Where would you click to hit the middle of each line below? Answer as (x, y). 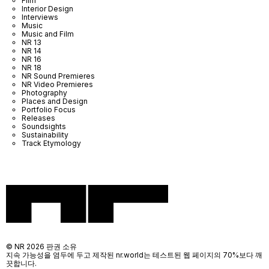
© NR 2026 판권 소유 (41, 247)
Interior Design (47, 9)
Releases (38, 118)
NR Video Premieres (57, 84)
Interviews (40, 17)
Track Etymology (51, 143)
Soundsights (44, 126)
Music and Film (48, 34)
